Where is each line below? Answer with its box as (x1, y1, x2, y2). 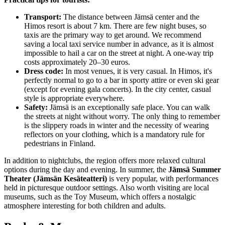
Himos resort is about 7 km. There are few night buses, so (24, 21, 206, 30)
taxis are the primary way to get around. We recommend (24, 30, 201, 39)
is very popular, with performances (107, 174, 218, 183)
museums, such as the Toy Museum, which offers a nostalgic (4, 192, 196, 201)
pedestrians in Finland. (24, 139, 95, 148)
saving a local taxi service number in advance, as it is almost (24, 39, 213, 48)
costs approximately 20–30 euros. (24, 57, 130, 66)
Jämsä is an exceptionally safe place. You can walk (48, 102, 210, 111)
